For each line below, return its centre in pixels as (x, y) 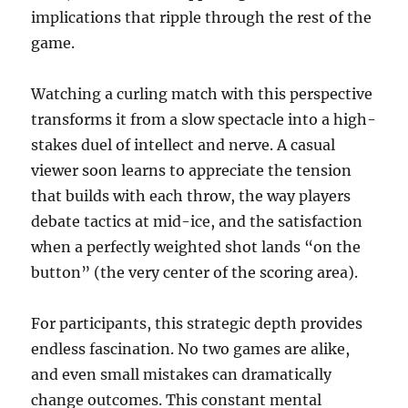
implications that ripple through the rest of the (202, 18)
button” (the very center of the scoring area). (195, 273)
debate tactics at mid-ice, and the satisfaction (197, 222)
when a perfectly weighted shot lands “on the (196, 247)
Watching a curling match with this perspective (202, 94)
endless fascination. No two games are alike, (191, 349)
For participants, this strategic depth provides (197, 324)
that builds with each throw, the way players (191, 196)
